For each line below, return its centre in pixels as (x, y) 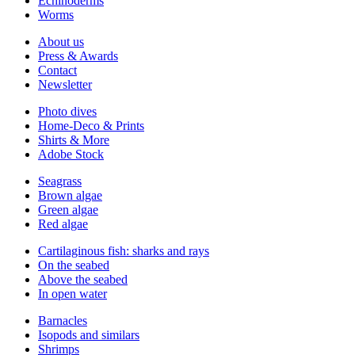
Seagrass (60, 181)
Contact (57, 70)
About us (61, 42)
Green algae (68, 210)
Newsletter (65, 84)
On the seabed (74, 265)
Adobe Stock (71, 154)
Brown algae (70, 195)
